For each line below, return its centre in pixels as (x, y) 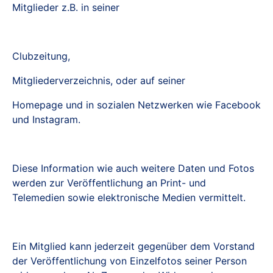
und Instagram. (46, 119)
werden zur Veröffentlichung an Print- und (109, 183)
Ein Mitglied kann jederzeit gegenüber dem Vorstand (133, 246)
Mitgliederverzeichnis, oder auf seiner (99, 80)
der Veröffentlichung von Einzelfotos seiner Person (129, 261)
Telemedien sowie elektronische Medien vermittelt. (129, 197)
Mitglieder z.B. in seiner (66, 7)
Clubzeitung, (41, 56)
